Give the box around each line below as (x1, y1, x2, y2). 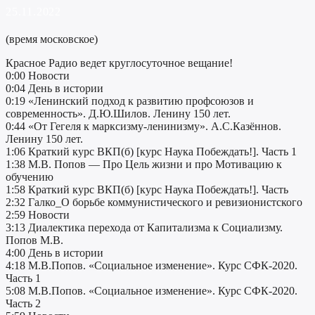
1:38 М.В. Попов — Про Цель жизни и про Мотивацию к (6, 158, 282, 171)
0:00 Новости (6, 70, 70, 82)
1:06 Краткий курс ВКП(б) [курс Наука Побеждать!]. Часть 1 (6, 146, 297, 158)
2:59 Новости (6, 209, 70, 221)
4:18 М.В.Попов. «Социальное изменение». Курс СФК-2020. (6, 259, 297, 272)
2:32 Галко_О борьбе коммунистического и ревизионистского (6, 196, 302, 209)
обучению (6, 171, 53, 184)
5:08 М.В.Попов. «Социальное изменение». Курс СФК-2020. (6, 285, 297, 297)
